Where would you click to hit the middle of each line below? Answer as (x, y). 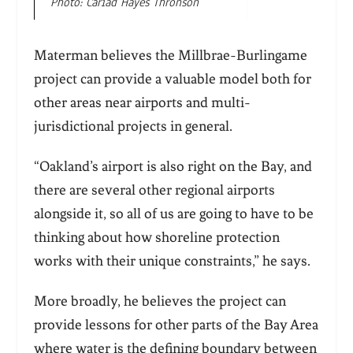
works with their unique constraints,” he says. (173, 261)
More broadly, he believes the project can (160, 301)
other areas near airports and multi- (142, 103)
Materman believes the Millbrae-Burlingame (170, 56)
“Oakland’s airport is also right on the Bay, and (173, 167)
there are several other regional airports (154, 190)
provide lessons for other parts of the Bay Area (176, 325)
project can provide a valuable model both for (172, 79)
